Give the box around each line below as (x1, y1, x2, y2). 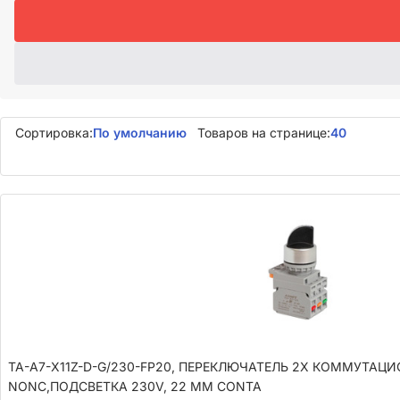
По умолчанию (93, 125, 187, 140)
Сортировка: (15, 125, 93, 140)
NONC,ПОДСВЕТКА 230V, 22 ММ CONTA (8, 379, 262, 395)
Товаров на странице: (197, 125, 330, 140)
